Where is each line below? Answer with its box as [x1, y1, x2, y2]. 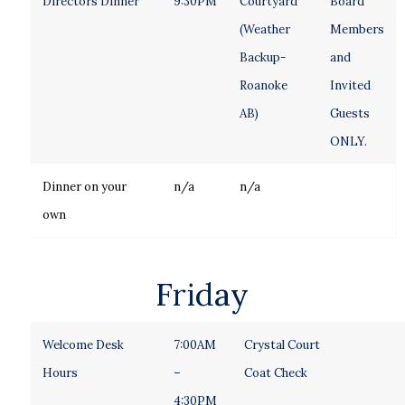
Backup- [239, 50, 286, 65]
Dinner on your [42, 179, 127, 194]
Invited [329, 78, 371, 93]
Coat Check [243, 365, 307, 381]
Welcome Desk [42, 337, 124, 353]
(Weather [239, 22, 290, 37]
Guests [329, 106, 370, 121]
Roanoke [239, 78, 287, 93]
